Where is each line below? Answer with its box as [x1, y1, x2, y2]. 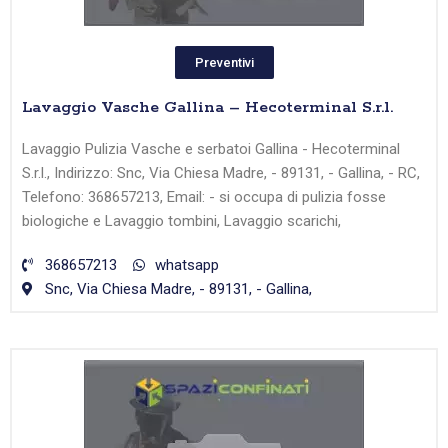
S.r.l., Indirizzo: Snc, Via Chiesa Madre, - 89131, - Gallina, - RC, [22, 164, 420, 183]
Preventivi [194, 55, 254, 71]
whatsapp [155, 256, 219, 275]
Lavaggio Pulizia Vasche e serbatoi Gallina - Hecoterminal [22, 140, 400, 159]
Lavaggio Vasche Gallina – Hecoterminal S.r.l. [22, 97, 393, 119]
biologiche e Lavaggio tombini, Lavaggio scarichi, [22, 212, 341, 231]
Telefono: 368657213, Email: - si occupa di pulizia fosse [22, 188, 386, 207]
